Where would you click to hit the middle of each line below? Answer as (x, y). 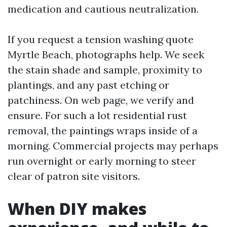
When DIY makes (77, 209)
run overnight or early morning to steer (102, 161)
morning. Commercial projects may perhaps (113, 146)
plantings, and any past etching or (88, 85)
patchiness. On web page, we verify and (101, 100)
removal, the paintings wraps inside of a (103, 130)
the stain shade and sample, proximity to (105, 70)
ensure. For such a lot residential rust (97, 115)
